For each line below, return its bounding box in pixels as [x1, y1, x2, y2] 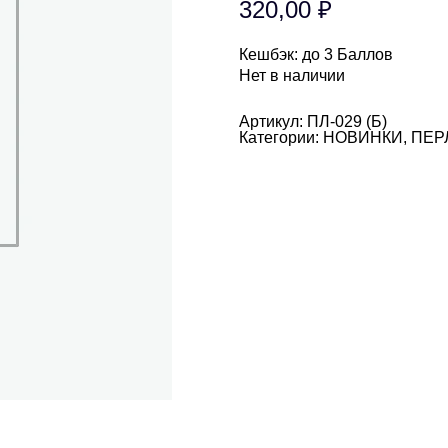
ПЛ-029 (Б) [307, 113, 387, 130]
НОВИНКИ [323, 129, 403, 146]
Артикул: [239, 113, 307, 130]
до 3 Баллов [298, 46, 393, 63]
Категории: [239, 129, 323, 146]
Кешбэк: [239, 46, 298, 63]
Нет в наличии [239, 67, 345, 84]
